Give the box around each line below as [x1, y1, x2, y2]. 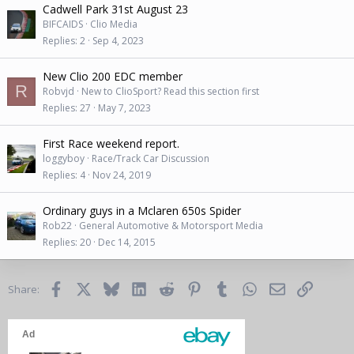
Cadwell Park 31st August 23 [43, 2, 188, 17]
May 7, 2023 [98, 100, 151, 115]
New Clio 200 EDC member [43, 69, 183, 84]
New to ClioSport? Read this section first [81, 85, 259, 98]
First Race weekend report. [43, 136, 179, 151]
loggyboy [43, 152, 85, 165]
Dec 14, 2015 [98, 235, 156, 249]
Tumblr [228, 281, 262, 295]
